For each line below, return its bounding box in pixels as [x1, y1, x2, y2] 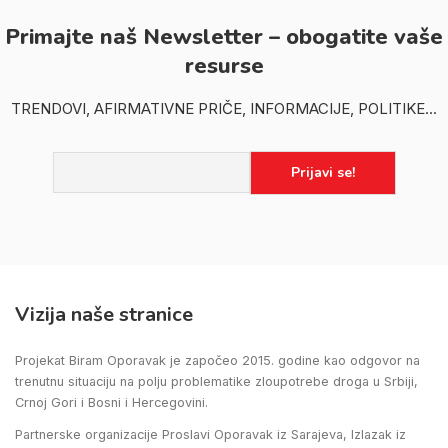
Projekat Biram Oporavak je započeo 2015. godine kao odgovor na [15, 352, 420, 368]
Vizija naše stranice [15, 300, 193, 328]
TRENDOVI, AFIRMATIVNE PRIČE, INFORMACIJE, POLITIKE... [11, 98, 437, 118]
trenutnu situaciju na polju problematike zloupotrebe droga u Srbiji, [15, 373, 418, 389]
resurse [184, 50, 264, 81]
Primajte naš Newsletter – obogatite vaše [5, 21, 443, 52]
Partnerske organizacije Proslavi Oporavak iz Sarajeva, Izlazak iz [15, 426, 406, 442]
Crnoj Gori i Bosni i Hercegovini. [15, 394, 208, 410]
